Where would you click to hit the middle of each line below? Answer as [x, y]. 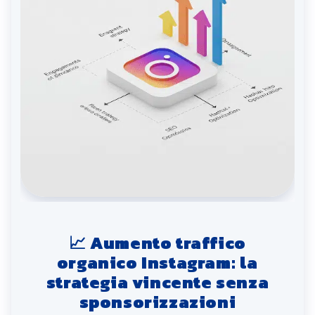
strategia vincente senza [157, 282]
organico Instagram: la [157, 262]
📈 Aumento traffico [157, 243]
